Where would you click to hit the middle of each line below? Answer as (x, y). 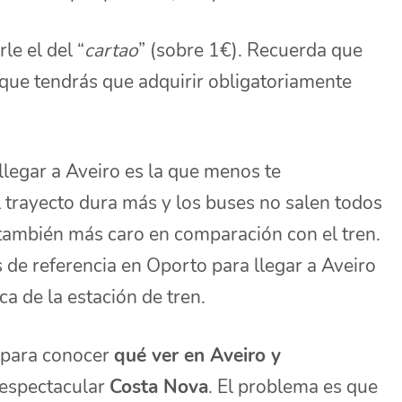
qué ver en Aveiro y (198, 355)
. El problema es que (293, 386)
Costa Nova (159, 386)
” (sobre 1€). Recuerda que (251, 50)
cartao (112, 50)
